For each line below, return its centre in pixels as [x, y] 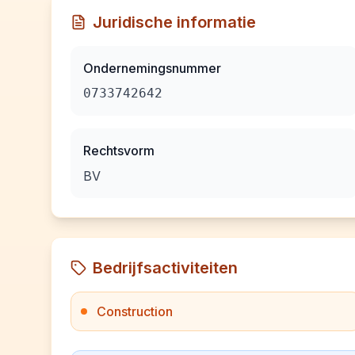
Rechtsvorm [119, 151]
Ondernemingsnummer [152, 68]
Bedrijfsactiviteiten [165, 268]
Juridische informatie [174, 22]
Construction [135, 311]
